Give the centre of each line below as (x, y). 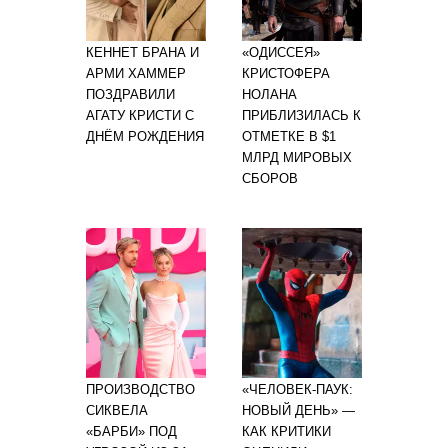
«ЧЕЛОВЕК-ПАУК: (297, 389)
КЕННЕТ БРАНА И (142, 52)
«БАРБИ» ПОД (131, 431)
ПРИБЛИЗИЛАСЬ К (301, 115)
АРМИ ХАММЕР (136, 73)
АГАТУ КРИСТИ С (140, 115)
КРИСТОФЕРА (286, 73)
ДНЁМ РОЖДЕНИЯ (145, 136)
